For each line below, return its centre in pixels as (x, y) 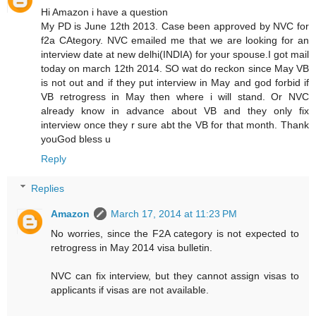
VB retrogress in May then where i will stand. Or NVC (175, 97)
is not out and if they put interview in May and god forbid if (175, 83)
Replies (48, 188)
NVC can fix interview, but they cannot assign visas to (175, 275)
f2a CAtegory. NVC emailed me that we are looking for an (175, 41)
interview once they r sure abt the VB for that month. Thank (175, 125)
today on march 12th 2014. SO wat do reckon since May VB (175, 69)
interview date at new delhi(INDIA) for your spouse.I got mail (175, 55)
